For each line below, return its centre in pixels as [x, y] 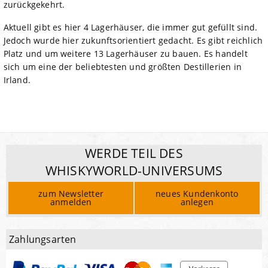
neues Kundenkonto [197, 194]
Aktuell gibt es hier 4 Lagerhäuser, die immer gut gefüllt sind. [130, 27]
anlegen [197, 202]
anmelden [71, 202]
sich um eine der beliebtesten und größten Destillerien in [122, 66]
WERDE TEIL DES [134, 153]
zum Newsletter [71, 194]
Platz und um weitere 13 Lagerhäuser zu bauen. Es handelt [125, 53]
